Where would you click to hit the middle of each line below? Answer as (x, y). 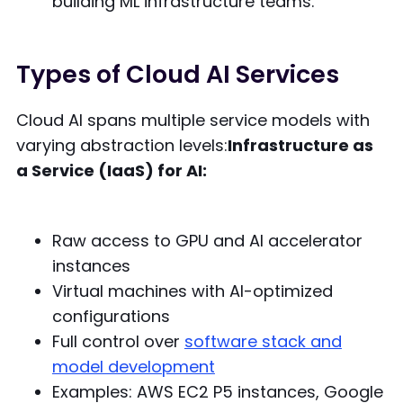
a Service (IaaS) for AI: (111, 170)
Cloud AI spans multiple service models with (193, 120)
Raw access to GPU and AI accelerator (207, 240)
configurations (111, 316)
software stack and (263, 341)
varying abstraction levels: (121, 145)
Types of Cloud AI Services (177, 74)
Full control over (118, 341)
